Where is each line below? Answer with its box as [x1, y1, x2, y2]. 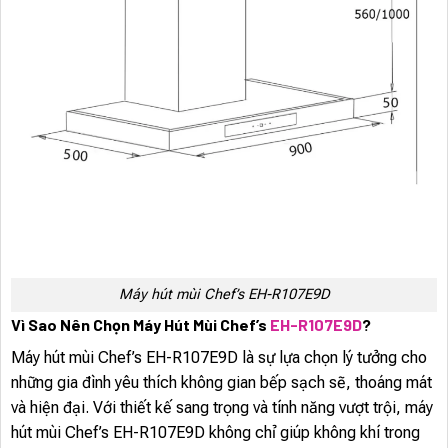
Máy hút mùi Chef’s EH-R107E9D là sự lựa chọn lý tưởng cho [11, 348, 427, 368]
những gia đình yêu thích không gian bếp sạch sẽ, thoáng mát [11, 373, 432, 393]
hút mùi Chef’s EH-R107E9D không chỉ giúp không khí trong [11, 423, 420, 443]
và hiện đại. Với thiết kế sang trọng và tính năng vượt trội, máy [11, 398, 433, 418]
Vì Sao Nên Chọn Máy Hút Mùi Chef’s [11, 315, 270, 335]
